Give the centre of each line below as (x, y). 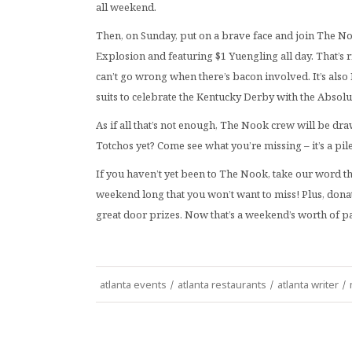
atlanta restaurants (222, 284)
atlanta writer (308, 284)
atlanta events (133, 284)
